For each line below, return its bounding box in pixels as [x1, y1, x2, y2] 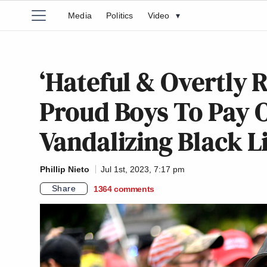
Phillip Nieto [40, 164, 89, 174]
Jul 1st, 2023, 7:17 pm [101, 164, 185, 174]
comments [114, 184, 154, 194]
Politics [106, 11, 133, 20]
